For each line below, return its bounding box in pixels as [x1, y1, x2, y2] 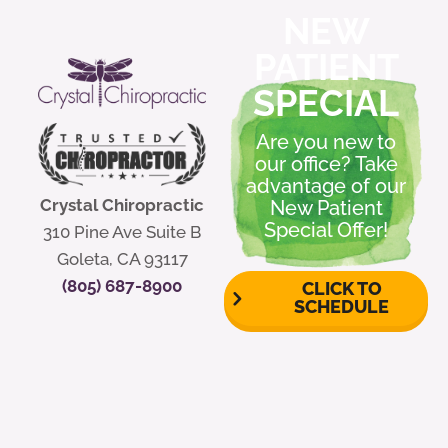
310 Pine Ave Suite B [43, 222, 201, 243]
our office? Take [254, 151, 398, 176]
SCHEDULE [294, 296, 389, 318]
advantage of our [246, 173, 406, 198]
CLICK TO [301, 278, 382, 300]
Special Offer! [264, 217, 388, 242]
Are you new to [256, 129, 396, 154]
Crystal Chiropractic [40, 195, 204, 216]
